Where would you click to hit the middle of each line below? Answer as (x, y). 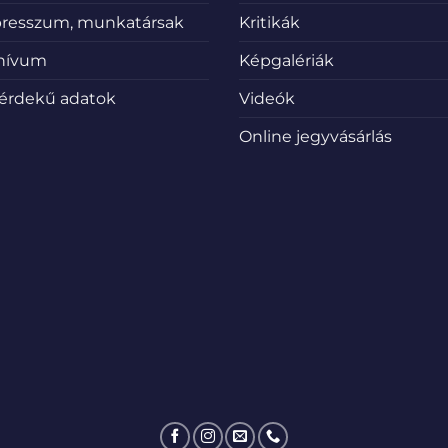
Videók (267, 99)
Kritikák (269, 23)
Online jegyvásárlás (315, 137)
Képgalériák (286, 61)
